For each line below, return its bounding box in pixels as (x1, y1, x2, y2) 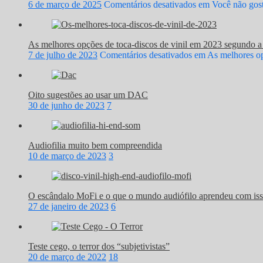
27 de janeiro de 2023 (28, 201, 109, 211)
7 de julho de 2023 (28, 49, 97, 60)
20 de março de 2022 (28, 251, 106, 262)
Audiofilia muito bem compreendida (28, 140, 162, 150)
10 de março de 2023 (28, 150, 106, 161)
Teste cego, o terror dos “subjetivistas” (28, 241, 170, 251)
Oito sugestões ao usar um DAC (28, 89, 148, 100)
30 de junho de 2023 (28, 100, 104, 110)
